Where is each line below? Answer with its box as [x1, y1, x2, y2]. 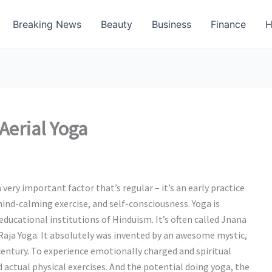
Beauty [101, 18, 132, 30]
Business [152, 18, 191, 30]
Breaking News [13, 18, 81, 30]
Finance [211, 18, 246, 30]
